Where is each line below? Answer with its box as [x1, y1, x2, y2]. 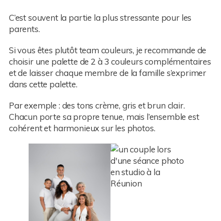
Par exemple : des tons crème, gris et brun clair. [8, 100, 185, 111]
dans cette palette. [8, 79, 77, 90]
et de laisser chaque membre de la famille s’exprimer [8, 68, 207, 78]
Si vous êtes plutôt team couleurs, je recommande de [8, 45, 207, 56]
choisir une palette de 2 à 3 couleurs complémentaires [8, 56, 211, 67]
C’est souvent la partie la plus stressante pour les [8, 12, 192, 23]
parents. [8, 24, 40, 35]
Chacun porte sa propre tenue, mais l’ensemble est [8, 111, 199, 122]
